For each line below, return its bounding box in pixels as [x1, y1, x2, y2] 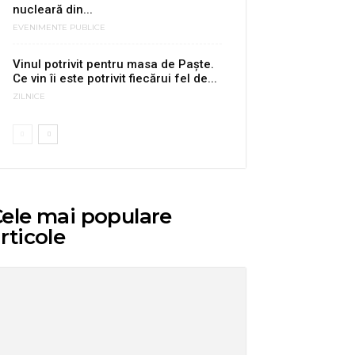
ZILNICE [13, 91, 45, 102]
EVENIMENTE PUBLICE [13, 22, 105, 33]
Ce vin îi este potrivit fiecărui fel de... [13, 71, 217, 86]
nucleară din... [13, 2, 93, 17]
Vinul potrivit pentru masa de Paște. [13, 57, 214, 71]
